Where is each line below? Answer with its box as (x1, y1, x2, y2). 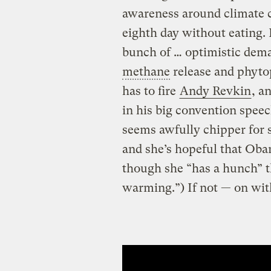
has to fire (122, 83, 179, 98)
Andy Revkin (179, 83, 251, 98)
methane (122, 64, 170, 79)
